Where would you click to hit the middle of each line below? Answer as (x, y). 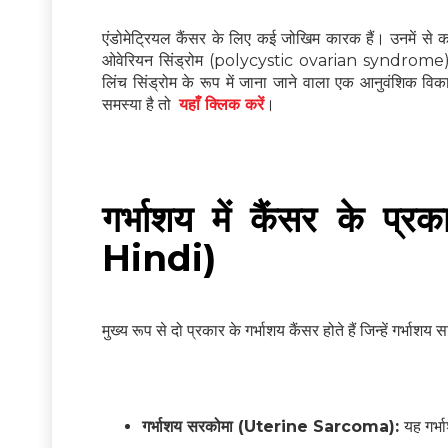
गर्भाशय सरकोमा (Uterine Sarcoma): (273, 427)
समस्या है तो (140, 105)
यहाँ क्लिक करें (221, 105)
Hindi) (159, 258)
